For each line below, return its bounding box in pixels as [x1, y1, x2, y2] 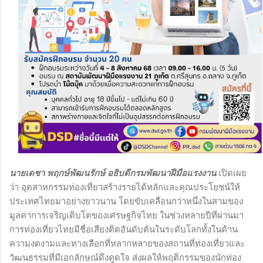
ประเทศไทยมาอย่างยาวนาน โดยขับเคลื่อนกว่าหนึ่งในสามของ [9, 195, 243, 207]
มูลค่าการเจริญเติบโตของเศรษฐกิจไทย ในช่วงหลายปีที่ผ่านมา [9, 210, 244, 221]
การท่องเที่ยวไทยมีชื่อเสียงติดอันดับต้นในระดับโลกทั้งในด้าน [9, 224, 238, 235]
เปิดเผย [216, 167, 247, 178]
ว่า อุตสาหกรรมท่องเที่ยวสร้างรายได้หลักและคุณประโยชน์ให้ [9, 181, 240, 193]
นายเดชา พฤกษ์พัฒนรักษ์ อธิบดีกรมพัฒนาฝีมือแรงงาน [9, 167, 216, 178]
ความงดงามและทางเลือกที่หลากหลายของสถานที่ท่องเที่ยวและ [9, 238, 245, 249]
